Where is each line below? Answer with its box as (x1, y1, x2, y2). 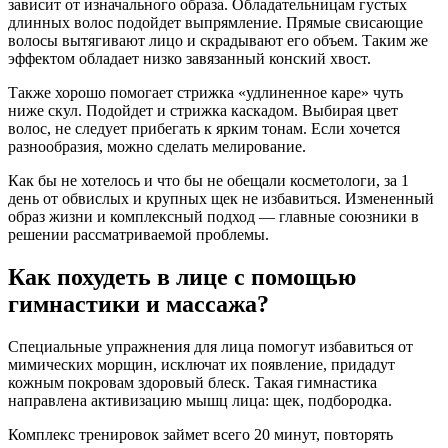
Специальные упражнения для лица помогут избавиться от (8, 337, 413, 355)
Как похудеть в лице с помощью (8, 263, 356, 290)
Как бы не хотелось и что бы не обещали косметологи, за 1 (8, 171, 409, 189)
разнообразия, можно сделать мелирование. (8, 137, 306, 155)
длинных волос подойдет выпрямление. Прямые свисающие (8, 13, 423, 31)
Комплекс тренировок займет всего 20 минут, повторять (8, 425, 393, 443)
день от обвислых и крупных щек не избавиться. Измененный (8, 189, 434, 207)
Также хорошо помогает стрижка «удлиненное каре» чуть (8, 83, 403, 101)
